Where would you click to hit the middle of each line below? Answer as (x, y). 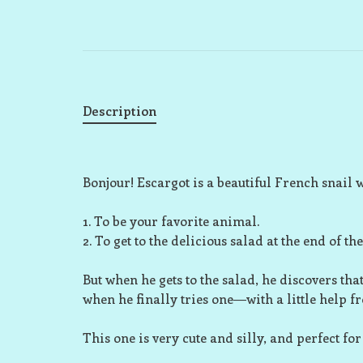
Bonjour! (108, 182)
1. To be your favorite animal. (171, 221)
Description (120, 111)
